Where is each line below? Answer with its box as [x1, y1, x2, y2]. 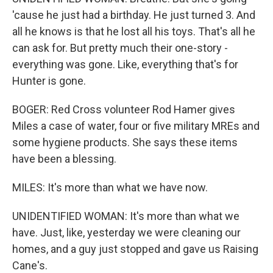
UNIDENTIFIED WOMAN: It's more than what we [12, 210, 239, 222]
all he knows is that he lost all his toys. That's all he [12, 25, 255, 38]
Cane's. [12, 259, 48, 272]
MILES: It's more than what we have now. [12, 181, 208, 194]
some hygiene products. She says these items [12, 136, 238, 149]
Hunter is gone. [12, 74, 86, 87]
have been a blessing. [12, 152, 116, 165]
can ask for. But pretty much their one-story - [12, 41, 228, 54]
